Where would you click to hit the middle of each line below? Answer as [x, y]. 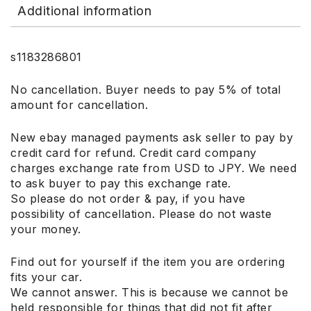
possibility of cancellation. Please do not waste [141, 214]
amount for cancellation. [79, 105]
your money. [46, 229]
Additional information [84, 11]
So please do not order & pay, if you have [128, 199]
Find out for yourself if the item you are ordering [148, 262]
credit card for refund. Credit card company [134, 153]
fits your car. [46, 277]
